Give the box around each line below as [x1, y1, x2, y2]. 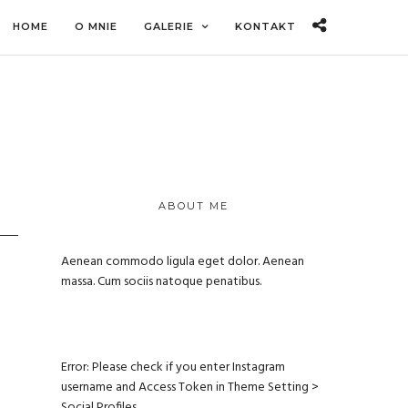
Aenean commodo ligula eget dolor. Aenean [61, 250, 304, 272]
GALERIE [144, 20, 194, 33]
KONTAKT [235, 20, 296, 33]
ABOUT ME [158, 199, 229, 212]
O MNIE [75, 20, 117, 33]
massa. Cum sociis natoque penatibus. [61, 270, 261, 292]
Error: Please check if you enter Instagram [61, 356, 285, 378]
